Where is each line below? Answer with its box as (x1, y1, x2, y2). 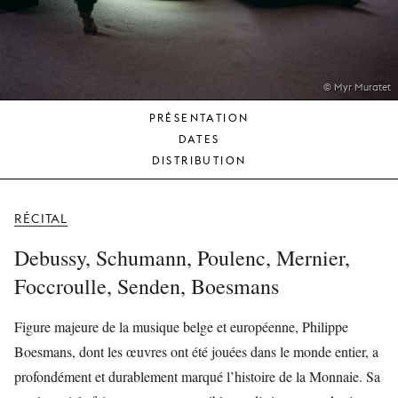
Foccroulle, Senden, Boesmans (14, 272, 279, 300)
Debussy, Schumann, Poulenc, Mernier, (14, 243, 350, 272)
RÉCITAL (14, 211, 68, 226)
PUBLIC (206, 21, 249, 35)
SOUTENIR (206, 135, 266, 148)
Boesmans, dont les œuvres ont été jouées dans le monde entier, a (14, 342, 378, 361)
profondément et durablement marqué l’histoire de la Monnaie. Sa (14, 367, 380, 386)
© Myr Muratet (323, 81, 391, 93)
